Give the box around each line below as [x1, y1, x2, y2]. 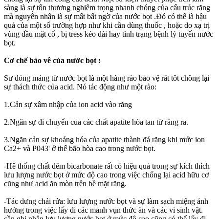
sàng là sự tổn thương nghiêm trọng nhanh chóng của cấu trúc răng [4, 3, 210, 12]
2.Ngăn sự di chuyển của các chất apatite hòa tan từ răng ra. [4, 117, 188, 126]
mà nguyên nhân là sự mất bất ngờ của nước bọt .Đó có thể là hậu [4, 12, 207, 21]
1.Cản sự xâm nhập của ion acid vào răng [4, 100, 132, 109]
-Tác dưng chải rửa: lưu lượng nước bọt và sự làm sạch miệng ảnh [4, 197, 208, 205]
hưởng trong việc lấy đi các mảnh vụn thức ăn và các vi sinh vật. [4, 205, 203, 214]
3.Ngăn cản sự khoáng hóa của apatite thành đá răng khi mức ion [4, 135, 205, 144]
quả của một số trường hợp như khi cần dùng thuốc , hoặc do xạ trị [4, 21, 210, 29]
